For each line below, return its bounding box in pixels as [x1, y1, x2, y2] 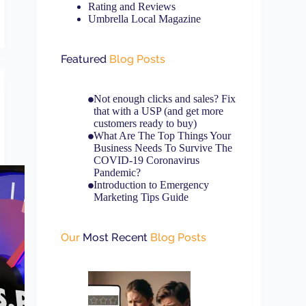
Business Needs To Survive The [93, 142, 232, 154]
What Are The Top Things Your [93, 130, 231, 141]
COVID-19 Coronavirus [93, 154, 199, 166]
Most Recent [83, 231, 148, 244]
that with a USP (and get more [93, 105, 223, 117]
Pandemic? [93, 167, 141, 178]
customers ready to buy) [93, 117, 197, 129]
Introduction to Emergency [93, 179, 209, 191]
